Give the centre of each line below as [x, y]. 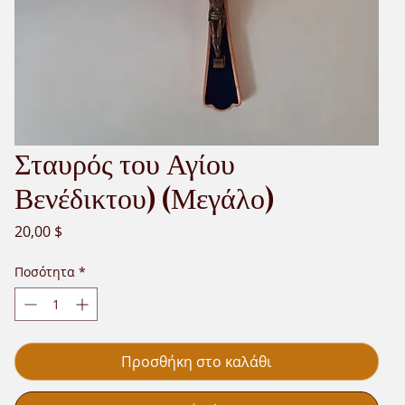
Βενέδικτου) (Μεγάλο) [144, 196]
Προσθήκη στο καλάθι [197, 361]
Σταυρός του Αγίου [124, 162]
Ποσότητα [44, 271]
